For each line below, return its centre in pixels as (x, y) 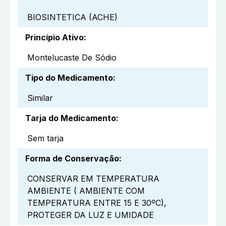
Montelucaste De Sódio (72, 58)
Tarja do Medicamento (71, 118)
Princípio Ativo (54, 38)
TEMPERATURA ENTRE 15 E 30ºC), (97, 203)
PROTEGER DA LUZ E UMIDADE (91, 215)
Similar (40, 98)
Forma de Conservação (72, 159)
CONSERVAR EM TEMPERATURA (93, 179)
